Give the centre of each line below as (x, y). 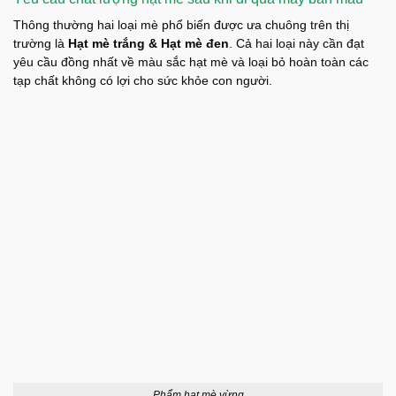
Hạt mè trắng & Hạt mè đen (148, 43)
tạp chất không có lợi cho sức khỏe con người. (143, 80)
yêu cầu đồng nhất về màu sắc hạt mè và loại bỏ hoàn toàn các (191, 62)
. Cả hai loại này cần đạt (297, 43)
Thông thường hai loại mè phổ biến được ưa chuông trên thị (181, 25)
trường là (41, 43)
